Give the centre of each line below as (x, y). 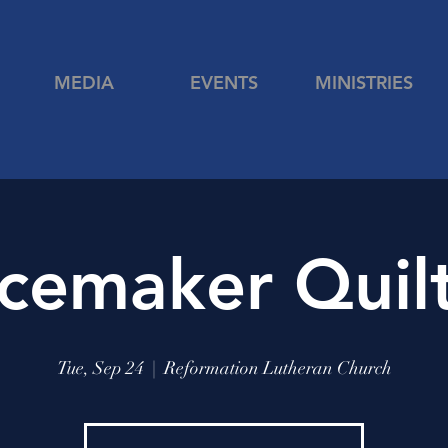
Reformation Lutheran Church (277, 368)
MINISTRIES (364, 82)
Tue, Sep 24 (100, 368)
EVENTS (224, 82)
